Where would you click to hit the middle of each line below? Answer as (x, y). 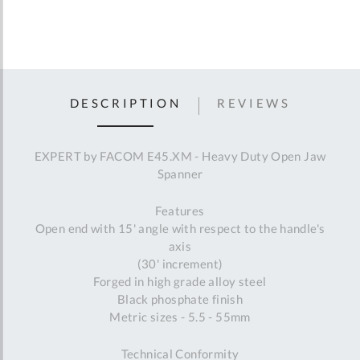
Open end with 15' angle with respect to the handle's (180, 229)
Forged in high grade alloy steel (180, 282)
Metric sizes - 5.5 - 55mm (180, 317)
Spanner (180, 174)
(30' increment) (180, 264)
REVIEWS (254, 102)
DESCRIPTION (125, 102)
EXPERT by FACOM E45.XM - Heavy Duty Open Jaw (180, 156)
